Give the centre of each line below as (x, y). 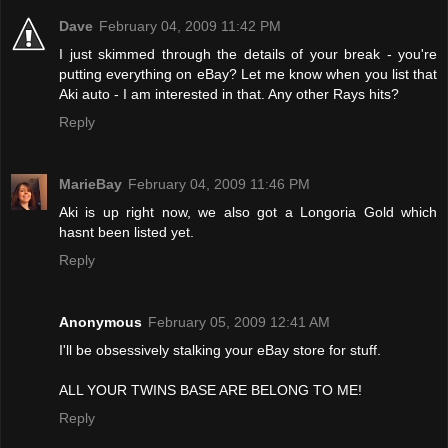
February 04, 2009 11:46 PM (219, 183)
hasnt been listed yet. (126, 231)
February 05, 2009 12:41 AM (239, 321)
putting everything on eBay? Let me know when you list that (248, 73)
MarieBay (90, 183)
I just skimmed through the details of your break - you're (248, 53)
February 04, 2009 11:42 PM (190, 25)
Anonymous (100, 321)
